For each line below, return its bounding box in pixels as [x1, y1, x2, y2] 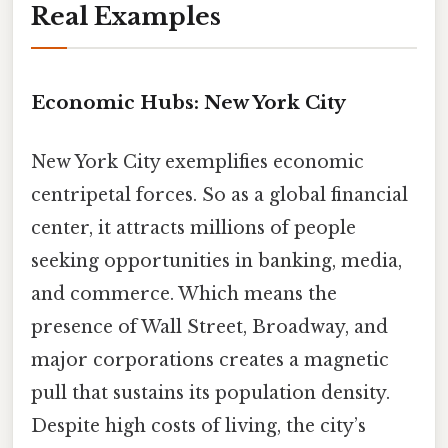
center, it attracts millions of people [31, 216, 356, 239]
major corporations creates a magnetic [31, 348, 389, 371]
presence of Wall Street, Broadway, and [31, 315, 388, 338]
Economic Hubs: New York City [31, 90, 346, 114]
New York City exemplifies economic [31, 150, 364, 173]
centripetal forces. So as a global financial [31, 183, 408, 206]
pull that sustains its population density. [31, 381, 390, 404]
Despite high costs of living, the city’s [31, 414, 366, 437]
